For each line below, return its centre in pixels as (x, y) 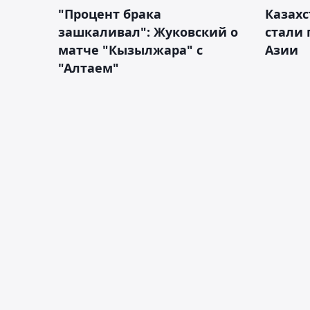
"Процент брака (110, 13)
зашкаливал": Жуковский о (148, 31)
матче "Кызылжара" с (130, 49)
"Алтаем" (89, 67)
